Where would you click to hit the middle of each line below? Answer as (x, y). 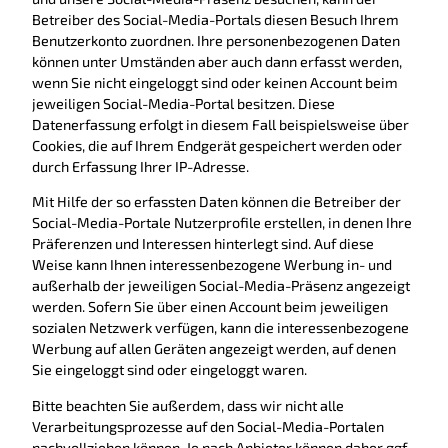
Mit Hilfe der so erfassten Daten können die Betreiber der (216, 202)
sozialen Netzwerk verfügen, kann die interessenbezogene (220, 328)
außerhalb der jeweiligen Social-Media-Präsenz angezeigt (221, 286)
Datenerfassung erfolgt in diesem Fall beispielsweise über (220, 124)
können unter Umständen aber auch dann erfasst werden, (217, 61)
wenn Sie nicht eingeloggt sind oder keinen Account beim (215, 82)
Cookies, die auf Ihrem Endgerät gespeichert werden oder (217, 145)
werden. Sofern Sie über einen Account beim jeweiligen (210, 307)
